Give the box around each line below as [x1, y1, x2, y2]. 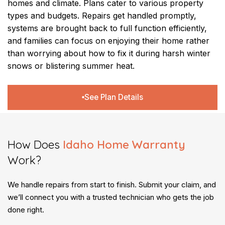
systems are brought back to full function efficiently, [8, 23, 207, 33]
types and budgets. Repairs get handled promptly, [8, 10, 196, 21]
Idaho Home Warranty [60, 137, 185, 152]
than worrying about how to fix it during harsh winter [8, 48, 210, 58]
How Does [8, 137, 60, 152]
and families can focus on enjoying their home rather [8, 35, 209, 46]
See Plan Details [84, 92, 143, 102]
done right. [8, 204, 44, 214]
